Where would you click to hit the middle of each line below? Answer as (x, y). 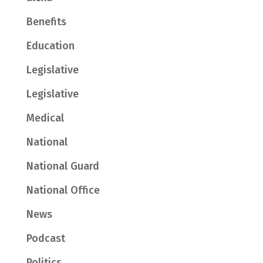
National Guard (63, 166)
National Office (63, 190)
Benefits (46, 22)
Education (50, 46)
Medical (45, 118)
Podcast (45, 238)
